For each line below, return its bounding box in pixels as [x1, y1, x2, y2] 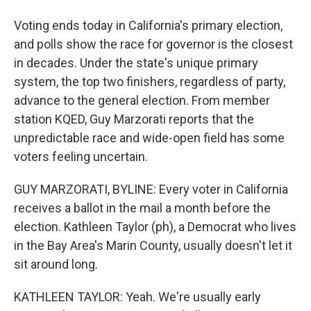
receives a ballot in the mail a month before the [14, 201, 271, 215]
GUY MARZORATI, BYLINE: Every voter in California [14, 182, 288, 196]
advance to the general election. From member [14, 93, 270, 108]
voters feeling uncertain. [14, 149, 148, 164]
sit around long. [14, 257, 98, 271]
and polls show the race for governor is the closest [14, 37, 293, 51]
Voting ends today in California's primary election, [14, 18, 283, 33]
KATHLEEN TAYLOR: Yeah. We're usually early [14, 289, 261, 304]
